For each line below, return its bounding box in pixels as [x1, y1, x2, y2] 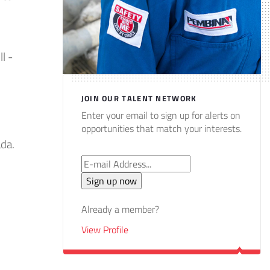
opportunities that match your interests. [81, 121, 242, 136]
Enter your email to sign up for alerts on [81, 107, 240, 122]
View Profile [81, 222, 128, 237]
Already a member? [81, 201, 159, 216]
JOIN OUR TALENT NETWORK [81, 92, 197, 104]
